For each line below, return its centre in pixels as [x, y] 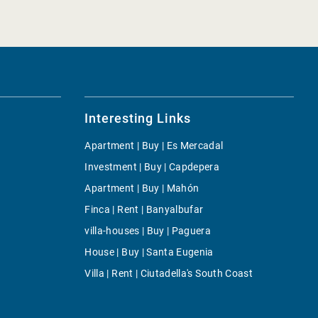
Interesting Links [138, 118]
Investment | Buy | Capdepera [152, 167]
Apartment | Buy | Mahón [142, 188]
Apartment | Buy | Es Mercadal [154, 146]
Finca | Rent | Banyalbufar [144, 209]
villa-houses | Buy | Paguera [148, 231]
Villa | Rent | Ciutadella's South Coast [169, 273]
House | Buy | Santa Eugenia [149, 252]
